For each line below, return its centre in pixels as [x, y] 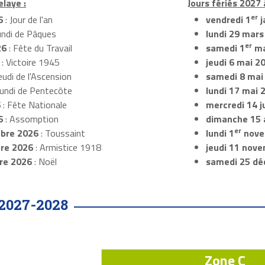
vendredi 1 [228, 20]
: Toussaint [62, 133]
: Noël [44, 162]
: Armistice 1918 [67, 148]
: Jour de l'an [28, 20]
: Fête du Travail [39, 48]
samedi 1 [225, 48]
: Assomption [30, 119]
